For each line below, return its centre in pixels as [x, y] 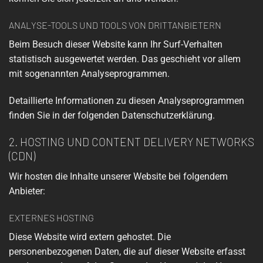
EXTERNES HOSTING [51, 218]
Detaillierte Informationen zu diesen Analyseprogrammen [127, 101]
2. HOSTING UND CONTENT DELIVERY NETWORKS [131, 141]
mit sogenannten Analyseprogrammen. [89, 74]
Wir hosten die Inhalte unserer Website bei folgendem [118, 176]
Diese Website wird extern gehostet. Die [90, 237]
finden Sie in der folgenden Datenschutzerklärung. [112, 116]
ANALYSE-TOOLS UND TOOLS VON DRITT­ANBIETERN [115, 25]
